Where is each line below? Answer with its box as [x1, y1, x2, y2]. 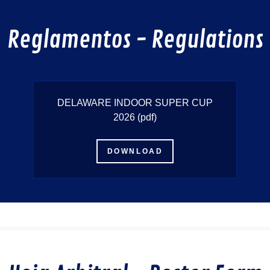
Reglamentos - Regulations [7, 25, 263, 55]
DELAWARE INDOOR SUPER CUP [57, 98, 213, 108]
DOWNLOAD [107, 147, 163, 156]
